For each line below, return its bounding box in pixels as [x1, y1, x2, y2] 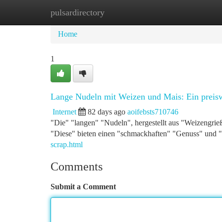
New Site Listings [100, 8, 156, 16]
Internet [53, 108, 76, 116]
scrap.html [51, 140, 83, 149]
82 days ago [88, 108, 125, 116]
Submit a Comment [51, 182, 116, 191]
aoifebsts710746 [127, 108, 178, 116]
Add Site [170, 8, 198, 16]
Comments [51, 160, 103, 173]
